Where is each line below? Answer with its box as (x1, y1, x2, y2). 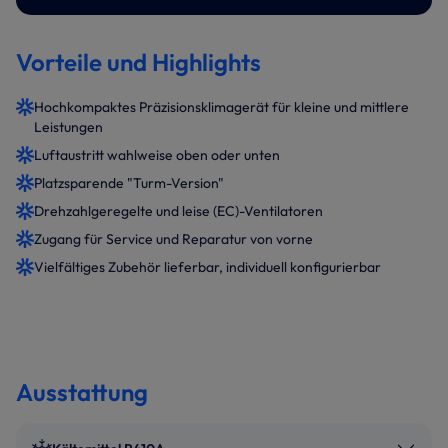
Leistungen (34, 118, 103, 137)
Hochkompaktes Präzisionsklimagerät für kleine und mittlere (34, 98, 409, 117)
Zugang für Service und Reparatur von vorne (34, 230, 313, 249)
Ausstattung (16, 377, 148, 408)
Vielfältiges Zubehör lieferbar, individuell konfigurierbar (34, 258, 381, 277)
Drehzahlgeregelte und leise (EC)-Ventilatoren (34, 202, 323, 221)
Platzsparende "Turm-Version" (34, 174, 224, 193)
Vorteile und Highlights (16, 47, 261, 78)
